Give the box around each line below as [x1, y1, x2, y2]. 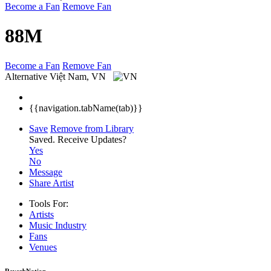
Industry [55, 220, 87, 230]
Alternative [5, 71, 47, 82]
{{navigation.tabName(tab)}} [29, 102, 143, 113]
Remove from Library [50, 123, 134, 134]
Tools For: [29, 198, 68, 209]
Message [29, 166, 62, 177]
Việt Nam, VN [50, 71, 108, 82]
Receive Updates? [57, 134, 126, 145]
